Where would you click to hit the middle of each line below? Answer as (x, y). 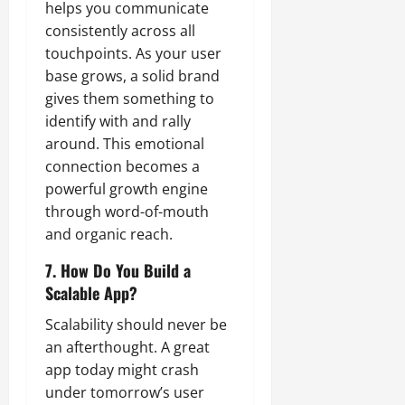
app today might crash (122, 370)
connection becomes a (122, 167)
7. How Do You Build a (118, 271)
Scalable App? (91, 293)
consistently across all (120, 31)
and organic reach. (109, 235)
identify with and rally (118, 122)
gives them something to (130, 99)
